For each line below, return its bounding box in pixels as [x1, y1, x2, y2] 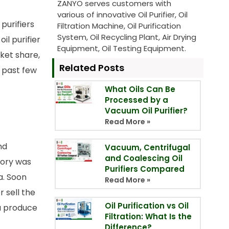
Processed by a [104, 95, 168, 106]
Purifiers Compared [104, 164, 185, 175]
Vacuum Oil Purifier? [104, 105, 188, 117]
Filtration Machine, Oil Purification [57, 20, 181, 32]
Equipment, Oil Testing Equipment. [57, 43, 186, 54]
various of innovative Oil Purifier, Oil [57, 9, 188, 20]
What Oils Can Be [104, 84, 175, 95]
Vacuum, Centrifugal [104, 142, 190, 153]
